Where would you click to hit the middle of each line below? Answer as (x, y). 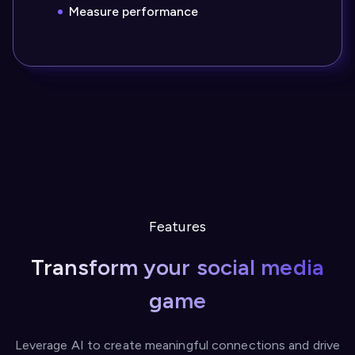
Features (177, 227)
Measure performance (134, 11)
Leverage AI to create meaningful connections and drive (177, 345)
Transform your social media (177, 267)
